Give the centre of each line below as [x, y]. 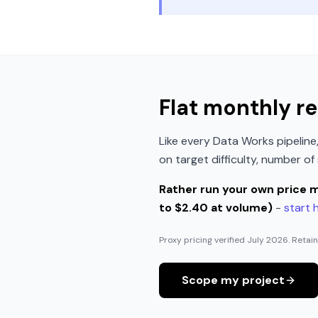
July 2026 [268, 240]
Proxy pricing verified [203, 240]
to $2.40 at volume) [216, 208]
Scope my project [233, 280]
